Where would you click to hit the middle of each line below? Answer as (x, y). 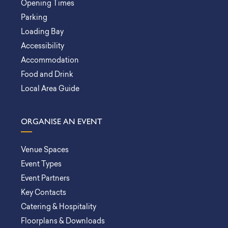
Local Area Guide (50, 89)
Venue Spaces (45, 150)
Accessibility (42, 47)
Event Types (41, 165)
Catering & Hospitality (59, 207)
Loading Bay (42, 32)
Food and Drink (47, 75)
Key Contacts (44, 193)
